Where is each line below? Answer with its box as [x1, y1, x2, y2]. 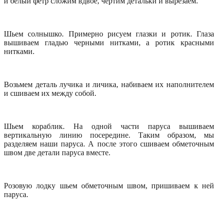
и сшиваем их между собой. [4, 89, 96, 98]
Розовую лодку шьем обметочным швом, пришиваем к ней [4, 182, 214, 190]
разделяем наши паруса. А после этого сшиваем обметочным [4, 140, 214, 148]
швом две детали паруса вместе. [4, 148, 110, 157]
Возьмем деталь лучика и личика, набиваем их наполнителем [4, 80, 214, 89]
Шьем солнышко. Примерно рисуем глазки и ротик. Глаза [4, 30, 214, 38]
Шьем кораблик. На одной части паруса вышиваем [4, 122, 214, 131]
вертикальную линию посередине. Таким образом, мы [4, 131, 214, 140]
